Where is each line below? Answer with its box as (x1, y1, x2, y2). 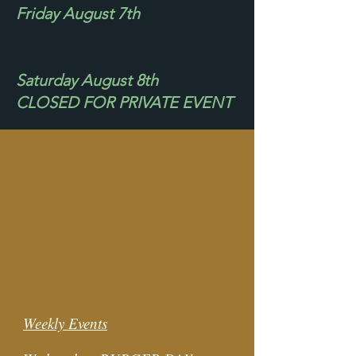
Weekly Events (23, 313, 107, 333)
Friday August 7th (16, 4, 140, 23)
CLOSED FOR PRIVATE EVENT (16, 93, 232, 112)
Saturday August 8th (16, 71, 158, 90)
